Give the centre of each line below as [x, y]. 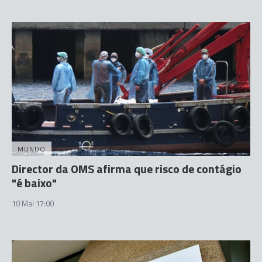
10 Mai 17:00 [33, 204]
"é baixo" [34, 183]
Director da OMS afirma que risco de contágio [127, 169]
